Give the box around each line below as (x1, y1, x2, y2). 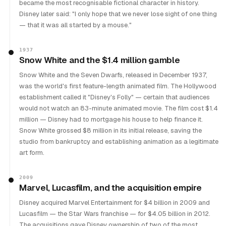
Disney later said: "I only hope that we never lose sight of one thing (19, 10, 217, 18)
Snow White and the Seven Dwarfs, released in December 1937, (19, 71, 207, 79)
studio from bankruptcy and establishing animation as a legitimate (19, 137, 218, 146)
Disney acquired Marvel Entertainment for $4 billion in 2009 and (19, 198, 210, 207)
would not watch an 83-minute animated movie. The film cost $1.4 (19, 104, 218, 112)
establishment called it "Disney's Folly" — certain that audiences (19, 93, 210, 101)
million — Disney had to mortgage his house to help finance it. (19, 115, 203, 124)
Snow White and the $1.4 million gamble (19, 54, 180, 66)
